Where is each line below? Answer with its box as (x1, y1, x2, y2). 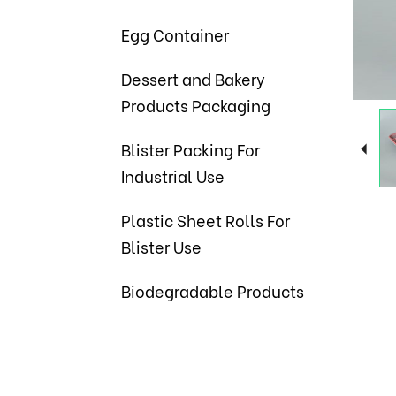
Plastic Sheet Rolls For (121, 208, 290, 232)
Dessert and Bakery (121, 66, 265, 90)
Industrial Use (121, 164, 225, 187)
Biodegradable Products (121, 278, 304, 302)
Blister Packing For (121, 137, 260, 161)
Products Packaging (121, 93, 270, 117)
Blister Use (121, 234, 202, 258)
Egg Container (121, 22, 229, 46)
